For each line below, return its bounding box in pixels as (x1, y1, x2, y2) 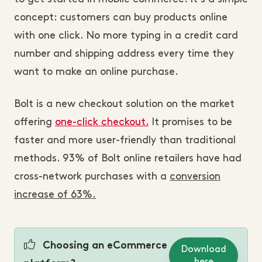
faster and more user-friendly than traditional (14, 135, 236, 145)
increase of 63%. (14, 189, 96, 199)
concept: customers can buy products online (14, 12, 227, 22)
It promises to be (149, 117, 232, 127)
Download (181, 244, 226, 254)
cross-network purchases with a (14, 171, 170, 181)
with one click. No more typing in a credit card (14, 30, 238, 40)
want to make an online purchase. (14, 67, 178, 77)
